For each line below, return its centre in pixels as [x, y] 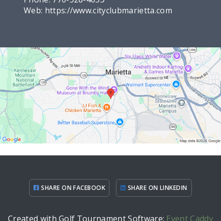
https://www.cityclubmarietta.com [108, 11]
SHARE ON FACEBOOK [72, 187]
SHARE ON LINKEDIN [157, 187]
